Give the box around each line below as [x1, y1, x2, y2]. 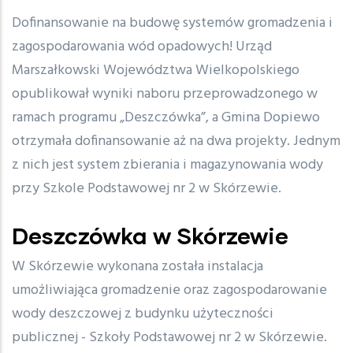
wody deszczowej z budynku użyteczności [12, 303, 273, 326]
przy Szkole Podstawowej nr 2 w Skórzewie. [12, 177, 281, 201]
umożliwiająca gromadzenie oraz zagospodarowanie [12, 279, 327, 303]
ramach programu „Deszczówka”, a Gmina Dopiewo [12, 106, 320, 130]
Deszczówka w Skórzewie [12, 221, 288, 250]
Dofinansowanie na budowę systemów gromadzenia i [12, 12, 333, 35]
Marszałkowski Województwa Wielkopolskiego [12, 59, 299, 83]
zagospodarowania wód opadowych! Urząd [12, 35, 272, 59]
